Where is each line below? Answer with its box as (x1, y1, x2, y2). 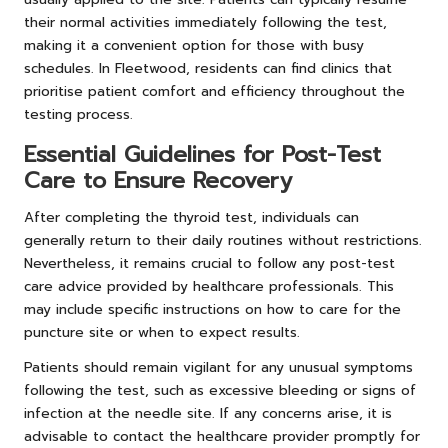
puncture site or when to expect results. (24, 321, 300, 343)
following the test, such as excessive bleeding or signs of (24, 379, 416, 401)
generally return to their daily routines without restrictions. (24, 229, 422, 251)
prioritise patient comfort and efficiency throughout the (24, 80, 405, 102)
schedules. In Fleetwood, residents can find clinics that (24, 57, 392, 79)
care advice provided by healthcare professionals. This (24, 275, 394, 297)
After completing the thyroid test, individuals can (24, 206, 359, 228)
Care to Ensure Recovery (24, 163, 292, 197)
